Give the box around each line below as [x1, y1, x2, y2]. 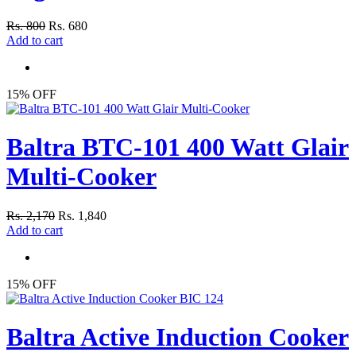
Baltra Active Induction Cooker [6, 323, 349, 352]
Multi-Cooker [6, 162, 157, 192]
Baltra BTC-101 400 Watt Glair [6, 133, 349, 162]
